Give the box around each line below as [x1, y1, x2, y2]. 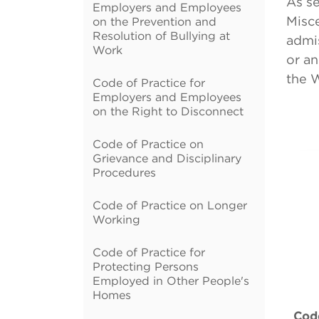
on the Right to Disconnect [93, 105, 244, 117]
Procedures [93, 166, 156, 179]
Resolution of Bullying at [93, 29, 230, 42]
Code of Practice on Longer [93, 199, 247, 211]
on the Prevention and [93, 15, 216, 28]
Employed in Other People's [93, 274, 249, 287]
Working [93, 213, 140, 226]
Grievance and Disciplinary [93, 152, 241, 164]
